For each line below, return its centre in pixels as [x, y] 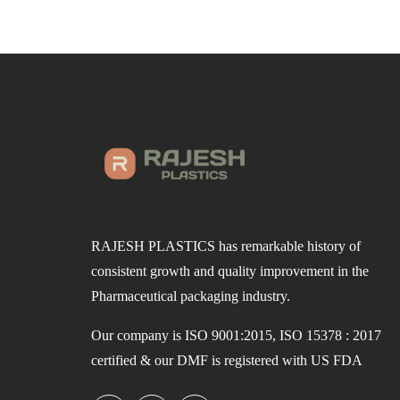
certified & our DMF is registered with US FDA [227, 360]
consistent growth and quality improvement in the [230, 271]
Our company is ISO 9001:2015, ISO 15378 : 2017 [236, 335]
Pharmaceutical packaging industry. [191, 296]
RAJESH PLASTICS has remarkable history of [226, 246]
